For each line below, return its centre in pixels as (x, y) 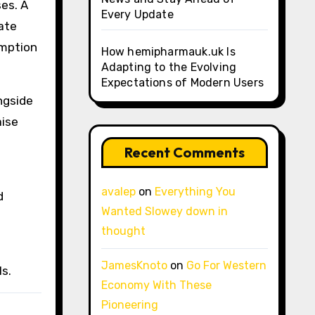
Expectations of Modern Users (182, 83)
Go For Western (226, 265)
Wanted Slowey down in (164, 211)
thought (123, 231)
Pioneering (129, 305)
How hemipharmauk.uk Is (168, 52)
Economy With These (156, 285)
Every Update (137, 14)
